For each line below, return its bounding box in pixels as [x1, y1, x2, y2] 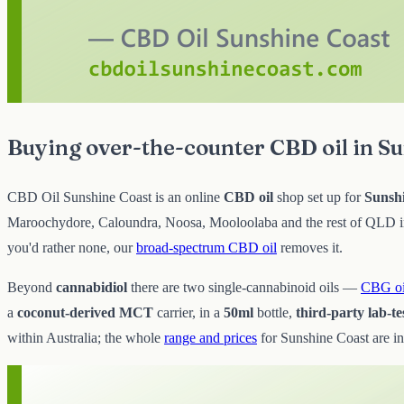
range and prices [164, 330, 257, 346]
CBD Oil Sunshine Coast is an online [7, 189, 224, 206]
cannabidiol [56, 280, 127, 296]
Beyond [7, 280, 56, 296]
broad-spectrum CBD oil [136, 240, 277, 256]
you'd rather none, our [7, 240, 136, 256]
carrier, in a [153, 305, 224, 321]
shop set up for [273, 189, 364, 206]
